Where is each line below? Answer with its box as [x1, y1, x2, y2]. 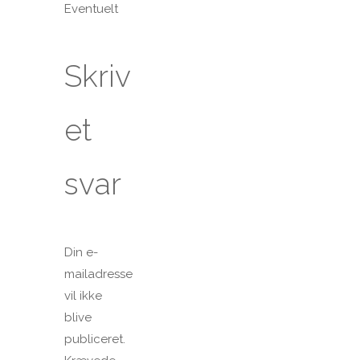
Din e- [64, 244, 98, 260]
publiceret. [64, 331, 125, 346]
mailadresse [64, 266, 133, 281]
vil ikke [64, 288, 102, 303]
